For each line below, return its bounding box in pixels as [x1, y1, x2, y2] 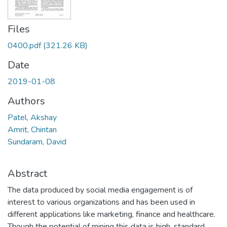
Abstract [8, 167, 47, 181]
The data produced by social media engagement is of [8, 184, 193, 196]
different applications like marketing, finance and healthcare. [8, 209, 215, 220]
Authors [8, 94, 45, 108]
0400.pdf [8, 40, 41, 52]
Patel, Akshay [8, 112, 57, 124]
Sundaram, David [8, 136, 66, 148]
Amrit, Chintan [8, 124, 57, 136]
